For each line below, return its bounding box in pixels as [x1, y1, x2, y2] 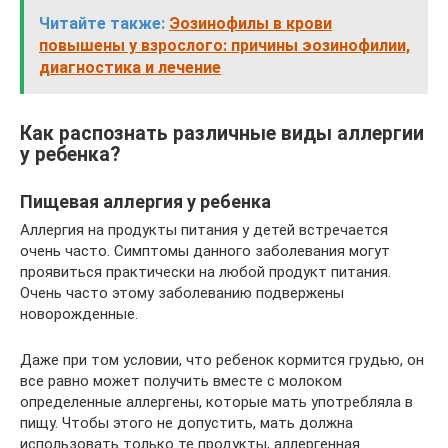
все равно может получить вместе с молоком [20, 371, 342, 390]
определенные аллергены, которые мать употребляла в [20, 392, 413, 411]
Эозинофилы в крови [169, 13, 332, 33]
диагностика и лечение [39, 57, 221, 77]
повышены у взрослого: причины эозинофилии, [39, 35, 410, 55]
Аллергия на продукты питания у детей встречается [20, 220, 388, 239]
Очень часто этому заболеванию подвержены [20, 283, 344, 302]
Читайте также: [39, 13, 165, 33]
